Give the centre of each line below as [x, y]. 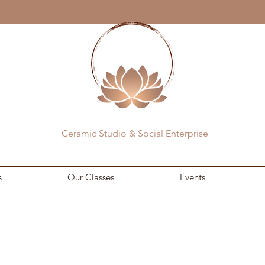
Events [193, 177]
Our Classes [91, 177]
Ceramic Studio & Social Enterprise [135, 133]
